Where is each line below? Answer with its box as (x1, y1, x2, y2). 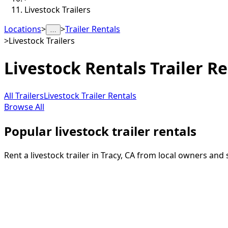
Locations (4, 23, 41, 35)
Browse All (4, 101, 44, 112)
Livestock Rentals (4, 57, 146, 79)
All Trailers (4, 90, 44, 101)
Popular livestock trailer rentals (4, 122, 196, 139)
